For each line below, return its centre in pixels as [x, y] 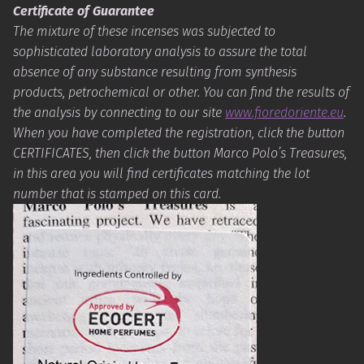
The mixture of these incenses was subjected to [144, 31]
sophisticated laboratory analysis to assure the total [160, 51]
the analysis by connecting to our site [119, 112]
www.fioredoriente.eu [284, 112]
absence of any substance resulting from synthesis [155, 71]
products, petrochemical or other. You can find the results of [181, 92]
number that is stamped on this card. [117, 193]
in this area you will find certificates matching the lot [161, 173]
